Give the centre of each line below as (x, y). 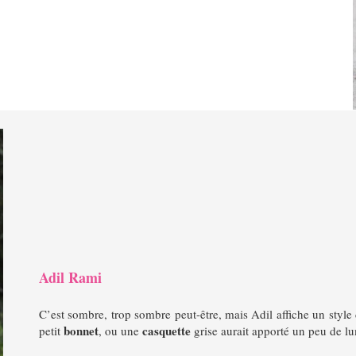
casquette (166, 330)
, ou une (120, 330)
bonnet (81, 330)
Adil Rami (70, 278)
